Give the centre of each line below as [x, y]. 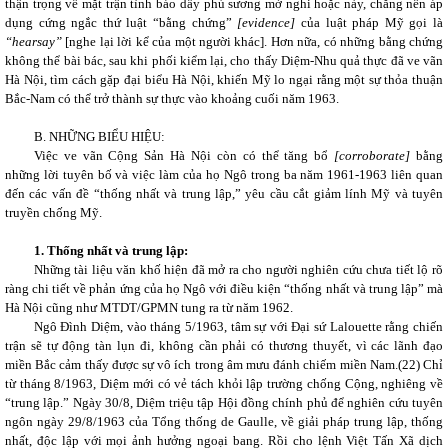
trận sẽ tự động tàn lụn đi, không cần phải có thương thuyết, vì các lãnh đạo [224, 345]
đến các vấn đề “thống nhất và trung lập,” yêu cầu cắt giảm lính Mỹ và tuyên [224, 193]
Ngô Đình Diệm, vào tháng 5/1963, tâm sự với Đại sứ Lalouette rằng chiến [238, 326]
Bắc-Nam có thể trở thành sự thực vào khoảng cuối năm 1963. [172, 98]
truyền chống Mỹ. [53, 212]
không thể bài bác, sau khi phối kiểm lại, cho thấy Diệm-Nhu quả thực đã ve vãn [224, 60]
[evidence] [266, 22]
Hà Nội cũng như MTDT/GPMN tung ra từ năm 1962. [149, 307]
